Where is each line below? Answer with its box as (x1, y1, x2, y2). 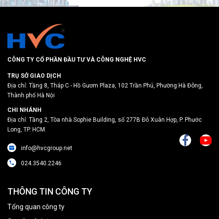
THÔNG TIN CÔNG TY (7, 186, 92, 197)
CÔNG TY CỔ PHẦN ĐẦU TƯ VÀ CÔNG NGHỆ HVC (7, 56, 146, 64)
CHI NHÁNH (7, 107, 42, 114)
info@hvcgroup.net (21, 145, 72, 152)
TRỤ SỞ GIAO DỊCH (7, 72, 61, 80)
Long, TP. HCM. (7, 126, 46, 133)
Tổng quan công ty (7, 203, 65, 211)
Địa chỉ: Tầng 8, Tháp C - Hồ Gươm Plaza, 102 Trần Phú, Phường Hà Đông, (7, 82, 203, 89)
